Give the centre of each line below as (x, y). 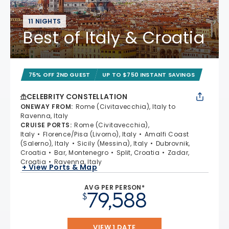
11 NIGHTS (45, 21)
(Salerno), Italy (45, 143)
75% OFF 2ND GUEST (60, 75)
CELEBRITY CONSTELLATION (77, 97)
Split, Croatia (138, 153)
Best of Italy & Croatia (114, 38)
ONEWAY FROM (46, 107)
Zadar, (178, 153)
